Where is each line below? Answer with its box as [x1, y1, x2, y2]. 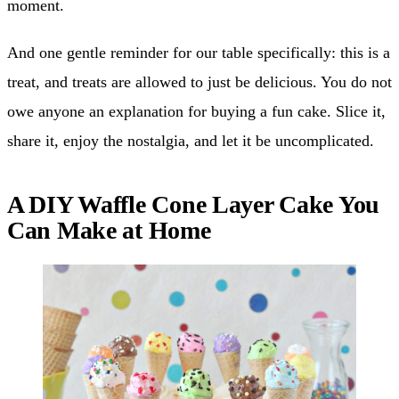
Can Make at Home [7, 216, 211, 245]
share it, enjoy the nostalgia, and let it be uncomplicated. [7, 132, 374, 151]
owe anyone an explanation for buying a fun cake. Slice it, [7, 102, 386, 121]
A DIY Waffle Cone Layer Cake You [7, 191, 380, 219]
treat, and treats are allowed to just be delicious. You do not [7, 73, 392, 92]
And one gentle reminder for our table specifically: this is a [7, 44, 390, 62]
